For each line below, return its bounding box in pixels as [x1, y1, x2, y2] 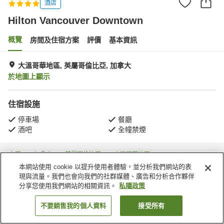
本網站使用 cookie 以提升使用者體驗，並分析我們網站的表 [19, 163, 192, 170]
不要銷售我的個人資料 [40, 202, 106, 209]
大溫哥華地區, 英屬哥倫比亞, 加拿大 [18, 61, 131, 69]
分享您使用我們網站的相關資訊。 [19, 182, 117, 189]
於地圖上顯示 [8, 72, 50, 80]
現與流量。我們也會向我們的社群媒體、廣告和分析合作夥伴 [19, 172, 195, 180]
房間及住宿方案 [30, 35, 79, 44]
